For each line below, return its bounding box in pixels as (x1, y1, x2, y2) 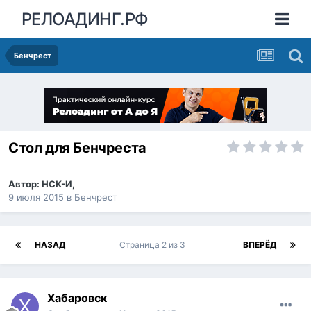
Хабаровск (47, 291, 107, 305)
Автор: (8, 178, 42, 190)
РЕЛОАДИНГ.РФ (21, 8, 149, 29)
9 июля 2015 (8, 192, 64, 203)
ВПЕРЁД (243, 239, 276, 251)
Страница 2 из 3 (119, 239, 190, 251)
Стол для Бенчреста (8, 140, 146, 157)
